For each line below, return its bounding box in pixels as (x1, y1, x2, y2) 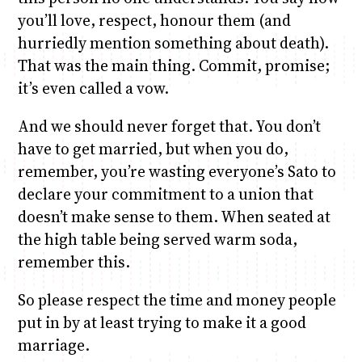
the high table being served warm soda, (17, 228, 297, 250)
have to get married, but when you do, (17, 137, 288, 159)
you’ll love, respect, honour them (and (17, 9, 291, 31)
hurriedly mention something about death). (17, 32, 329, 53)
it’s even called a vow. (17, 77, 169, 99)
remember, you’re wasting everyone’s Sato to (17, 160, 336, 182)
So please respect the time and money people (17, 288, 336, 310)
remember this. (17, 250, 130, 272)
